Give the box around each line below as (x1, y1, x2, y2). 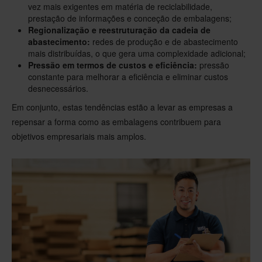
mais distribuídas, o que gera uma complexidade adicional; (28, 47, 246, 59)
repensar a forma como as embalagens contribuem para (12, 116, 221, 127)
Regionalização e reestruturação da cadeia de (28, 24, 211, 36)
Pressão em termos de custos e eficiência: (28, 59, 197, 71)
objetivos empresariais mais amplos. (12, 130, 146, 142)
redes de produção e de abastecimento (90, 36, 238, 47)
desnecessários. (28, 82, 88, 94)
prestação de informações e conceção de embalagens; (28, 12, 232, 24)
